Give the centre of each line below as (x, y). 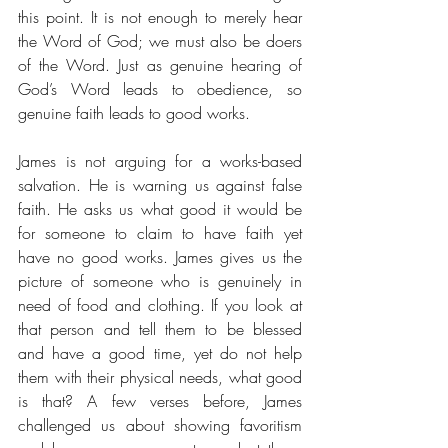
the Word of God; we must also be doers (160, 41)
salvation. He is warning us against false (160, 185)
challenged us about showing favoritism (160, 425)
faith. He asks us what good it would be (160, 209)
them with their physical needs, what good (160, 377)
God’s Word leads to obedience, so (160, 89)
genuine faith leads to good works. (136, 113)
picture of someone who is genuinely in (160, 281)
